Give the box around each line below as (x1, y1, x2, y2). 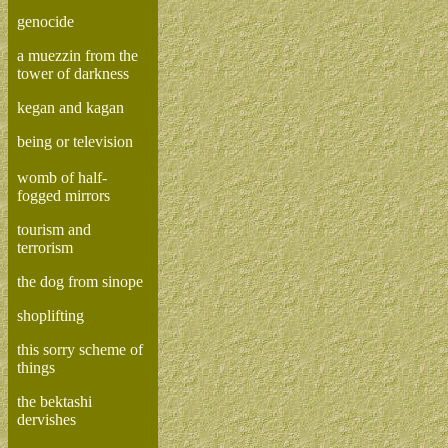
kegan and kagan (17, 99, 124, 116)
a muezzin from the (17, 47, 138, 64)
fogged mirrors (17, 187, 110, 204)
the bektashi (17, 393, 92, 410)
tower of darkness (17, 65, 129, 82)
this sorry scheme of (17, 341, 143, 358)
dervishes (17, 411, 76, 428)
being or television (17, 133, 133, 150)
